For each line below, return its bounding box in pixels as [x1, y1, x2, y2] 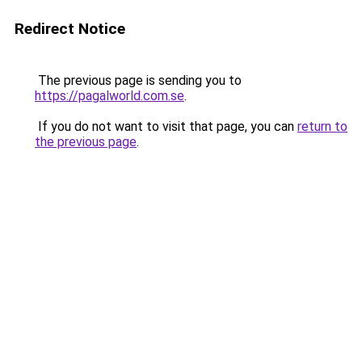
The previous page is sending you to [35, 73, 242, 88]
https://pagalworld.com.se [35, 88, 184, 103]
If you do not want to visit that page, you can [35, 119, 297, 134]
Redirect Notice [15, 19, 125, 38]
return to [297, 119, 347, 134]
